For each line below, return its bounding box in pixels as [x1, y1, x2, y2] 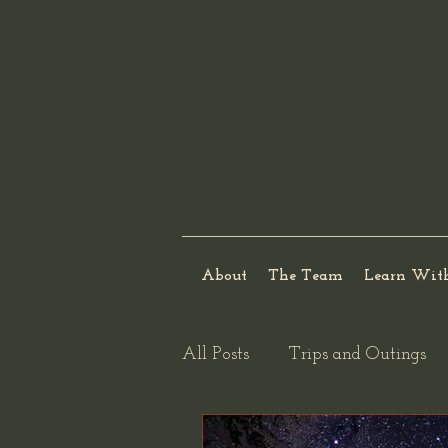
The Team [267, 268, 343, 284]
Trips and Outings [289, 344, 426, 364]
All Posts [182, 344, 249, 364]
